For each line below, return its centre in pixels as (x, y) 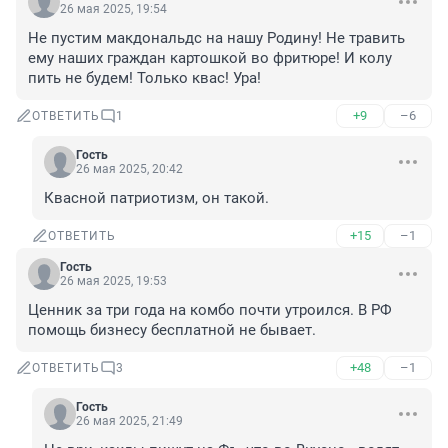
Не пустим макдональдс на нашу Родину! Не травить (216, 38)
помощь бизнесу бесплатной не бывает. (172, 330)
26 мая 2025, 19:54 (113, 9)
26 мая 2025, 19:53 (113, 281)
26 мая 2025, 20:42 (129, 169)
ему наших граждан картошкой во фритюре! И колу (210, 58)
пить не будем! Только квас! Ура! (144, 78)
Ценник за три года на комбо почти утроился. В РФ (210, 310)
